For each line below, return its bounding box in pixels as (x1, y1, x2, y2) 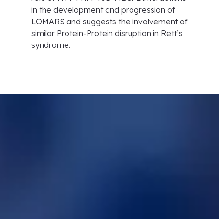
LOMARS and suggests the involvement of (31, 17, 188, 26)
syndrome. (31, 40, 70, 50)
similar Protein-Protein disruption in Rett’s (31, 28, 183, 38)
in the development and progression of (31, 5, 175, 15)
